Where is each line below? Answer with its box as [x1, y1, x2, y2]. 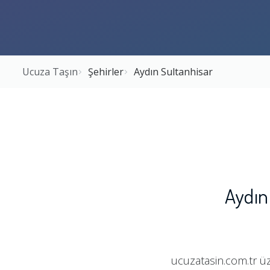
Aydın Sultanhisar [134, 65, 213, 78]
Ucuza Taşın [22, 65, 78, 78]
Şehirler [88, 65, 124, 78]
